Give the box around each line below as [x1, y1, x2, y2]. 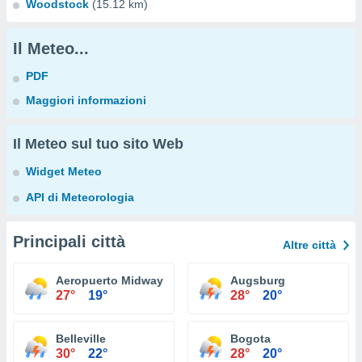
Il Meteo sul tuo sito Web [13, 136, 183, 152]
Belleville [56, 332, 106, 345]
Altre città [283, 238, 336, 251]
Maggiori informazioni [26, 94, 146, 107]
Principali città [13, 233, 125, 250]
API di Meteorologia [26, 191, 134, 204]
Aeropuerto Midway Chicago [56, 274, 213, 287]
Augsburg [230, 274, 285, 287]
